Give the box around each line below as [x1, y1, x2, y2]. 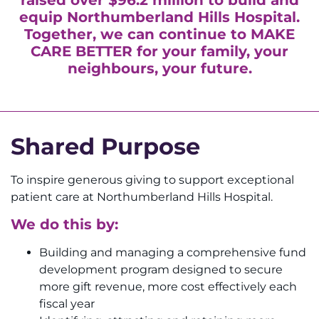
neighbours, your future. [67, 59, 252, 77]
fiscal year [39, 297, 95, 311]
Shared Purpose [11, 132, 200, 160]
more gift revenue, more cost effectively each [39, 280, 297, 294]
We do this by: [11, 216, 118, 234]
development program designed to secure [39, 263, 283, 277]
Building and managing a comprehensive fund [39, 246, 306, 260]
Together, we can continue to [24, 25, 251, 43]
